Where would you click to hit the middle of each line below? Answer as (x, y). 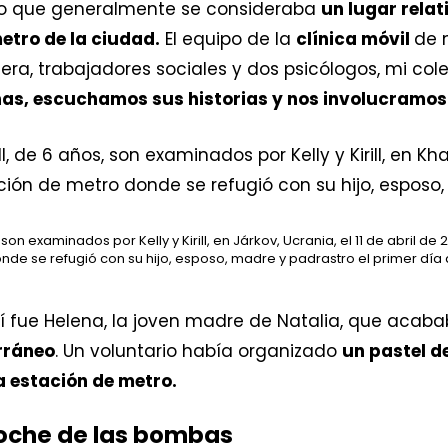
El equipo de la (228, 39)
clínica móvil (355, 39)
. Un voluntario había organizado (198, 350)
